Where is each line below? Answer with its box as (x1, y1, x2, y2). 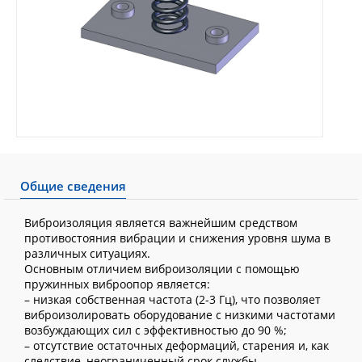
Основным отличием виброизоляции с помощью (24, 261, 300, 276)
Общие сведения (20, 178, 127, 194)
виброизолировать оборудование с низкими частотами (24, 307, 335, 322)
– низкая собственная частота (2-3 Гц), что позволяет (24, 292, 321, 307)
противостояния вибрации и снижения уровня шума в (24, 230, 330, 246)
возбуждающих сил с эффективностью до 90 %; (24, 322, 287, 338)
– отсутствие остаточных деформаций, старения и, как (24, 338, 329, 353)
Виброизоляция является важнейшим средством (24, 215, 297, 230)
